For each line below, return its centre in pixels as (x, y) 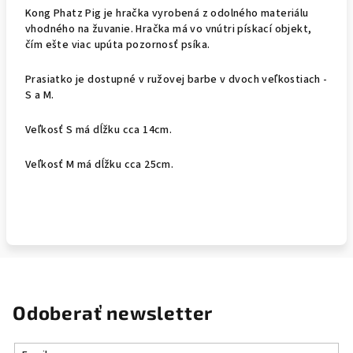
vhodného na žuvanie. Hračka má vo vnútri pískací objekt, (169, 29)
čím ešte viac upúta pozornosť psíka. (118, 45)
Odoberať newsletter (113, 312)
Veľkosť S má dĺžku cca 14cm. (99, 130)
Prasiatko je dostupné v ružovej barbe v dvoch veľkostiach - (176, 80)
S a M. (40, 95)
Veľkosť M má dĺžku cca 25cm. (100, 165)
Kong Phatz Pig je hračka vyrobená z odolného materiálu (167, 13)
